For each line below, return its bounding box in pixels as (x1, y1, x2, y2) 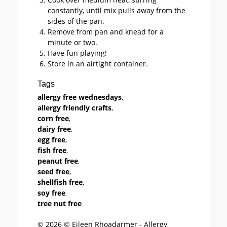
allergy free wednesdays (37, 92, 122, 102)
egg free (37, 135, 65, 144)
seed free (37, 167, 69, 176)
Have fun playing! (48, 48, 107, 58)
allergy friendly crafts (37, 103, 111, 112)
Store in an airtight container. (48, 59, 148, 68)
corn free (37, 113, 69, 123)
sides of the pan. (48, 16, 104, 26)
